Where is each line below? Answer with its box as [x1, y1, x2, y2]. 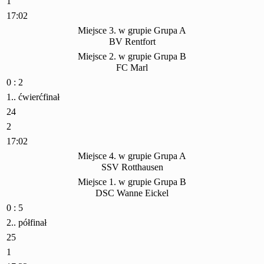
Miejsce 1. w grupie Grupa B [78, 177, 186, 187]
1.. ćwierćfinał [6, 92, 60, 103]
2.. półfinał [6, 217, 47, 228]
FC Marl [116, 62, 148, 73]
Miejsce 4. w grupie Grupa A [78, 151, 186, 161]
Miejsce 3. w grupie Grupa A [78, 25, 186, 36]
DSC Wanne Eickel [95, 188, 169, 199]
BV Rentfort [108, 37, 156, 47]
